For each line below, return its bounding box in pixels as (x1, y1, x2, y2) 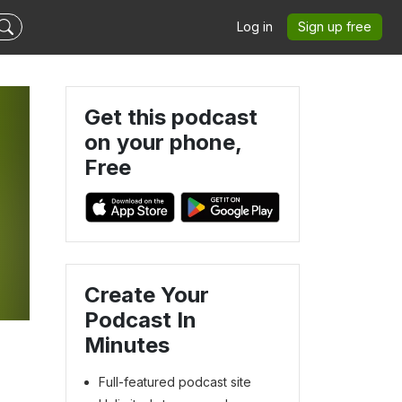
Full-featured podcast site (99, 373, 251, 389)
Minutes (84, 331, 170, 358)
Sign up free (298, 19, 371, 34)
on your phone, (84, 129, 241, 155)
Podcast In (84, 306, 197, 333)
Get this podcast (84, 104, 258, 130)
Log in (237, 19, 273, 34)
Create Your (84, 281, 209, 308)
